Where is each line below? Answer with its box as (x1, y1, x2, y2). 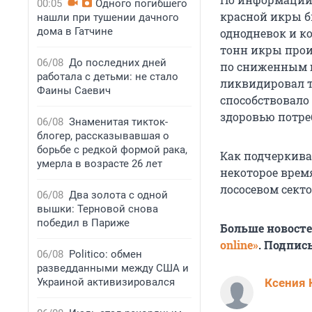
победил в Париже (37, 217, 130, 229)
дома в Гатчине (37, 25, 113, 38)
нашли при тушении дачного (37, 11, 179, 24)
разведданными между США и (37, 262, 189, 274)
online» (220, 237, 258, 253)
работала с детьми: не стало (37, 70, 178, 83)
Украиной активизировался (37, 276, 175, 288)
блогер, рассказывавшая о (37, 130, 169, 142)
